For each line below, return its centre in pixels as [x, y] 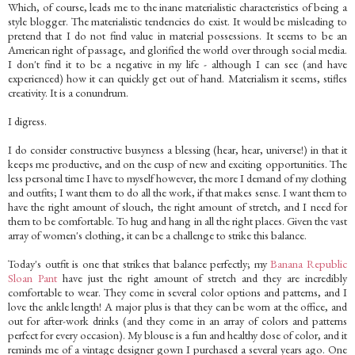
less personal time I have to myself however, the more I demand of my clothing [177, 178]
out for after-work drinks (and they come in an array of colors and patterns [177, 321]
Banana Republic [309, 263]
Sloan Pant [32, 278]
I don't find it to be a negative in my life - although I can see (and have [177, 64]
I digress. [27, 121]
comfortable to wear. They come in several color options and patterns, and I [177, 292]
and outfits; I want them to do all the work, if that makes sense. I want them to [177, 192]
